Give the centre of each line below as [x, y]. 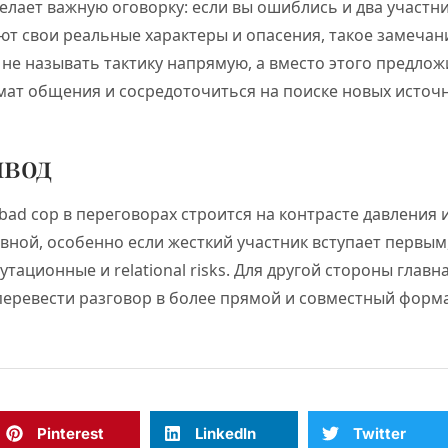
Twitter [379, 433]
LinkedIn [225, 433]
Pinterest [70, 433]
